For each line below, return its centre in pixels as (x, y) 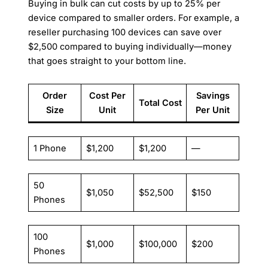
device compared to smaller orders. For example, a (134, 18)
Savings (213, 95)
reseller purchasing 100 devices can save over (125, 33)
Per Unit (213, 110)
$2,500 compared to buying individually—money (130, 47)
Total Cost (160, 103)
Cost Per (108, 95)
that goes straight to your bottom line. (107, 61)
